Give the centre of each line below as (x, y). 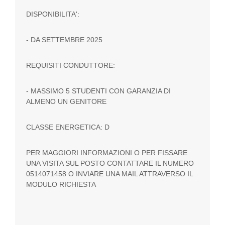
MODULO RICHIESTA (61, 185)
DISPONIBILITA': (54, 14)
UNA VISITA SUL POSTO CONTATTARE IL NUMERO (110, 163)
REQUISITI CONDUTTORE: (72, 66)
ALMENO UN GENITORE (67, 102)
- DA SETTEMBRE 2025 (65, 40)
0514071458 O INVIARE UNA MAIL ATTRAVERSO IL (110, 174)
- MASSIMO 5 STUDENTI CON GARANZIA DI (99, 91)
